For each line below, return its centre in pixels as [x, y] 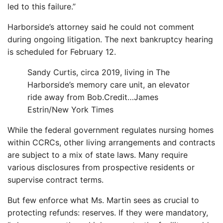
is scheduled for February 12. [62, 52]
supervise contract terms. [56, 180]
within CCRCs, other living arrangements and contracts [111, 142]
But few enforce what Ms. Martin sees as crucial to [103, 200]
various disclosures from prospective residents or [101, 167]
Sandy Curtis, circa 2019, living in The [99, 72]
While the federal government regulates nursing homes [111, 130]
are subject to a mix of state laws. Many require [98, 155]
